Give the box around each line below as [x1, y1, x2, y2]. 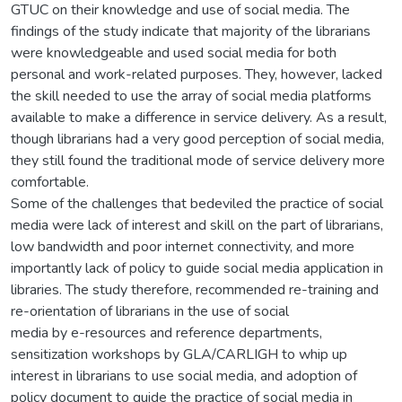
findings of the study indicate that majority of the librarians [11, 21, 371, 41]
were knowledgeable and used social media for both [11, 42, 336, 63]
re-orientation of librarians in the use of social [11, 301, 289, 321]
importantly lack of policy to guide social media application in [11, 258, 383, 278]
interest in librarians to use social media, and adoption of [11, 365, 357, 386]
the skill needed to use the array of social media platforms [11, 85, 371, 106]
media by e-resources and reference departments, [11, 322, 322, 343]
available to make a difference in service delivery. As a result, [11, 107, 387, 127]
